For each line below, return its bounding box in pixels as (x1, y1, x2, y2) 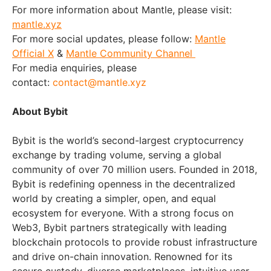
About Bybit (12, 105, 68, 118)
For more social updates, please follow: (12, 33, 195, 45)
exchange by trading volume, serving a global (12, 149, 221, 162)
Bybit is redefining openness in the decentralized (12, 178, 235, 191)
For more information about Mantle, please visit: (12, 4, 232, 16)
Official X (12, 47, 54, 60)
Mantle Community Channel (66, 47, 195, 60)
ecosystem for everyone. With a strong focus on (12, 207, 233, 220)
